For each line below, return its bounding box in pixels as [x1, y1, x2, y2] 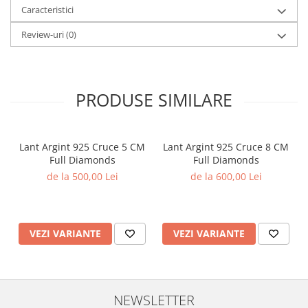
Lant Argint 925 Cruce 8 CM [163, 140, 289, 154]
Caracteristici [21, 3, 74, 16]
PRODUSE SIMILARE [76, 88, 232, 112]
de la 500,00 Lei [46, 170, 118, 184]
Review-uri [21, 28, 66, 41]
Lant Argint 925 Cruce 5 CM [19, 140, 145, 154]
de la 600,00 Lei [190, 170, 262, 184]
